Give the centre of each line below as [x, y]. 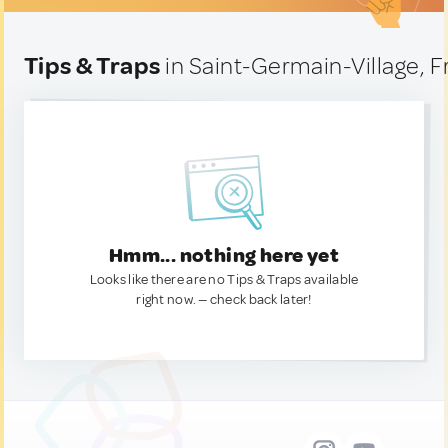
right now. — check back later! [224, 299]
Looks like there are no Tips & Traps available [224, 279]
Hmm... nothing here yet [224, 255]
